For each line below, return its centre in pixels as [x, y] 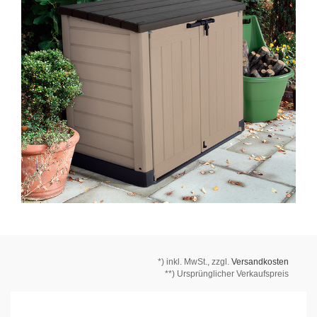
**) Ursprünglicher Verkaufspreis [227, 273]
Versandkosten [260, 261]
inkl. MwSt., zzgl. [199, 261]
